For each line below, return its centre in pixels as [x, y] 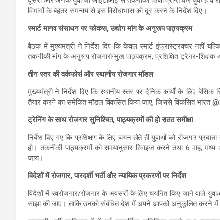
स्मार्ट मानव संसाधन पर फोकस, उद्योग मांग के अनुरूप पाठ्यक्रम [110, 28]
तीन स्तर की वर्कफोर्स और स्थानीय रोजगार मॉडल [91, 74]
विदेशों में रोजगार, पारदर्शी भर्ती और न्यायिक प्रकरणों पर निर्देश [107, 176]
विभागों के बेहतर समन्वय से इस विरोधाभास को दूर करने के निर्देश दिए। [118, 11]
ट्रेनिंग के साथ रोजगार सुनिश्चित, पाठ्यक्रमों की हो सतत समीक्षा [110, 120]
